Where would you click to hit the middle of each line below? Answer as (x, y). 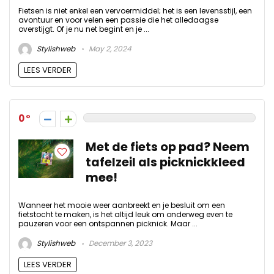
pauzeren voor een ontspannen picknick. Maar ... (108, 223)
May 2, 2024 (109, 48)
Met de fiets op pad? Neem (168, 147)
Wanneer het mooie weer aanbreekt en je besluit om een (122, 205)
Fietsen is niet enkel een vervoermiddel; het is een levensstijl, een (135, 10)
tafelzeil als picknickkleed (165, 162)
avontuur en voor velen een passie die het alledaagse (118, 20)
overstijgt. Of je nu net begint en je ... (84, 29)
